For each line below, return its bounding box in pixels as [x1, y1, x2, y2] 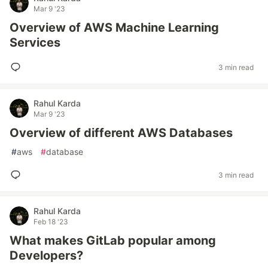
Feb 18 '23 [33, 217, 68, 226]
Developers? [10, 248, 83, 263]
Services [10, 35, 60, 50]
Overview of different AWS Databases [10, 126, 233, 140]
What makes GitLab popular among [10, 233, 216, 248]
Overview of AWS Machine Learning [10, 20, 219, 35]
